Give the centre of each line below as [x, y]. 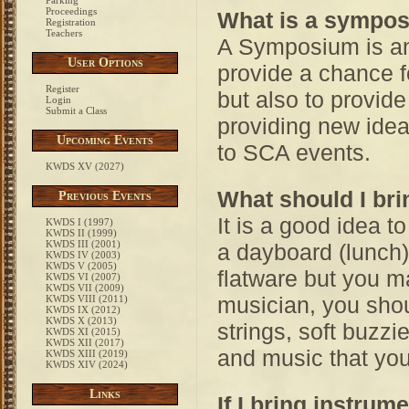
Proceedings [71, 11]
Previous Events [105, 196]
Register [63, 89]
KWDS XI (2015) [83, 331]
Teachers [64, 33]
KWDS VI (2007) [83, 277]
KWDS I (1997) [79, 222]
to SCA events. [294, 152]
